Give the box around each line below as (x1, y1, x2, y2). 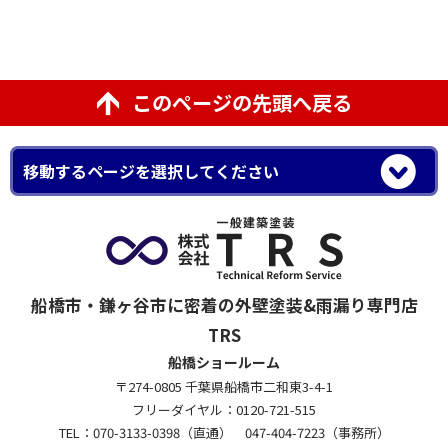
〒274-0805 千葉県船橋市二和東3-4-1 (115, 377, 333, 397)
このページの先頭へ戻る (131, 88, 352, 118)
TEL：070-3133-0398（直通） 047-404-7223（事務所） (58, 423, 390, 443)
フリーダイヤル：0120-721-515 (132, 400, 316, 420)
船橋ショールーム (168, 352, 280, 373)
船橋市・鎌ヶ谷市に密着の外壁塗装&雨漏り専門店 (30, 293, 418, 318)
